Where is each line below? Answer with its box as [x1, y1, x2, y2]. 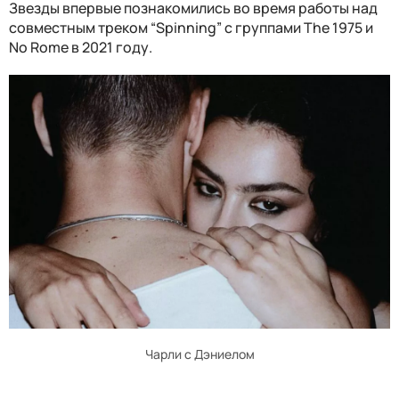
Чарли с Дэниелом [144, 345, 255, 362]
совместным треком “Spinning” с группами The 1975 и [9, 18, 373, 38]
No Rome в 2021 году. [9, 37, 152, 58]
